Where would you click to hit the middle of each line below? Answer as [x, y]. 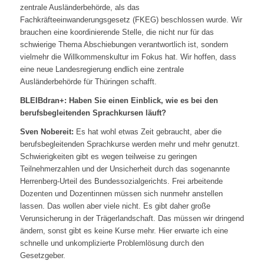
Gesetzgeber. [42, 255]
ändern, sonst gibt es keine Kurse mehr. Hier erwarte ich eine [124, 230]
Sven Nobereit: [47, 131]
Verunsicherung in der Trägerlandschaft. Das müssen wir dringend [132, 218]
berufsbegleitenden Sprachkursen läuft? [93, 113]
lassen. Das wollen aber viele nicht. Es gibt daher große [115, 206]
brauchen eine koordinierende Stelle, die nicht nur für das [117, 32]
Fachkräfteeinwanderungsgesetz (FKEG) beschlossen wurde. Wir [131, 19]
